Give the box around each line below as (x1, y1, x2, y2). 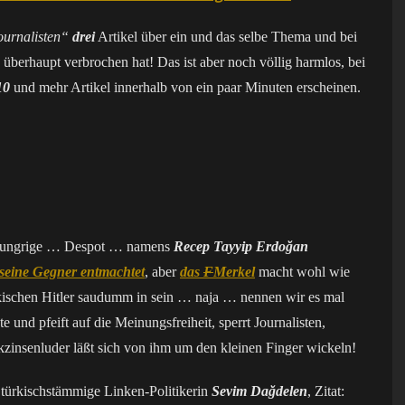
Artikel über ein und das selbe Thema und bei (95, 29, 357, 44)
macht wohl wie (255, 264, 350, 279)
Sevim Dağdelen (212, 383, 307, 399)
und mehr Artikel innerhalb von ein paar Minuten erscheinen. (10, 80, 361, 95)
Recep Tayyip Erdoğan (174, 239, 308, 254)
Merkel (213, 264, 255, 279)
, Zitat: (307, 383, 344, 399)
